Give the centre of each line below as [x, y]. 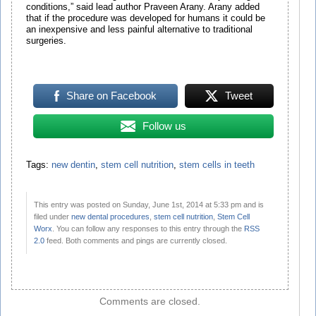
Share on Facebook [111, 96]
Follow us [164, 126]
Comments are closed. [150, 302]
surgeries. [46, 41]
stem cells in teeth [217, 165]
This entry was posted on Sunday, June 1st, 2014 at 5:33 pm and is [149, 205]
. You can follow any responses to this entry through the [148, 229]
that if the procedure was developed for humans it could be [146, 19]
